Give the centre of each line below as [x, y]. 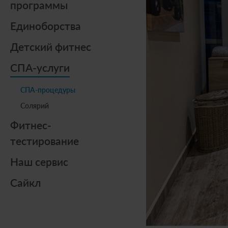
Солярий [35, 106]
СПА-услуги [40, 67]
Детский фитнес [51, 47]
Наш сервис [39, 162]
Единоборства [46, 26]
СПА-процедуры [48, 90]
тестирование [45, 141]
